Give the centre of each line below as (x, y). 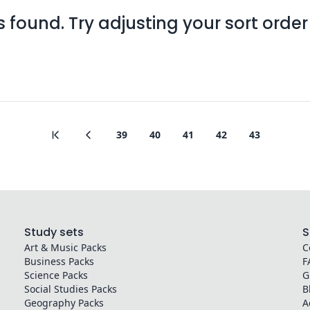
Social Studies (56, 289)
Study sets (54, 232)
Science (42, 275)
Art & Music (51, 247)
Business (45, 261)
